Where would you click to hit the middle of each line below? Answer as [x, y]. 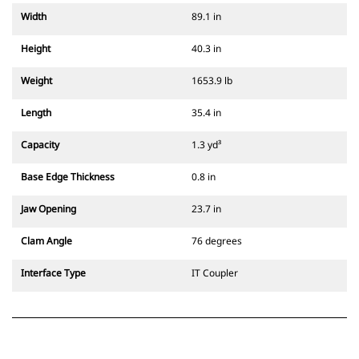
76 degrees [217, 241]
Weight [36, 81]
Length [36, 113]
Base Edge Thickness [68, 177]
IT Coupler [215, 273]
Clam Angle [46, 241]
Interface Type [53, 273]
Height [36, 49]
